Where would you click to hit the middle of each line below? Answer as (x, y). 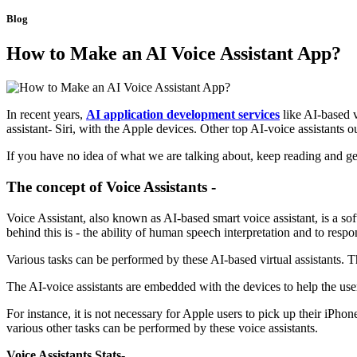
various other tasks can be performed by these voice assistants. (162, 328)
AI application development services (183, 115)
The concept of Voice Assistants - (111, 187)
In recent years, (46, 115)
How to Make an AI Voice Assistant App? (174, 54)
